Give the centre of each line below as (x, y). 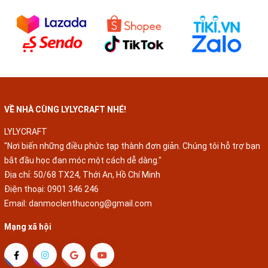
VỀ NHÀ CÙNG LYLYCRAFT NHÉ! (65, 94)
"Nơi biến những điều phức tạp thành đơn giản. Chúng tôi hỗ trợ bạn (132, 130)
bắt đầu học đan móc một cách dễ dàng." (83, 144)
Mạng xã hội (28, 211)
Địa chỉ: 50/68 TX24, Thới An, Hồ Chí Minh (82, 159)
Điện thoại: (26, 173)
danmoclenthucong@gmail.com (90, 188)
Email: (16, 188)
